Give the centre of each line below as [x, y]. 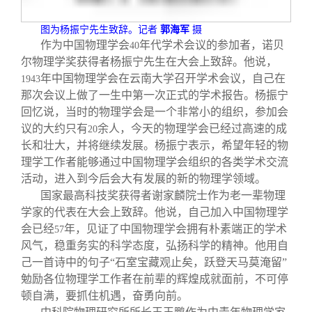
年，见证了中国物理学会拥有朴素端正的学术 [175, 228]
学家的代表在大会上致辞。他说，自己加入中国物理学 [155, 212]
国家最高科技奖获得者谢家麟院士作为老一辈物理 [163, 195]
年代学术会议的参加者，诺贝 [212, 45]
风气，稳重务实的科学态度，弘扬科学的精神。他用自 [155, 245]
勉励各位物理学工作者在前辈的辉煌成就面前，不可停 [155, 279]
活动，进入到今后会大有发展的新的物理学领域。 [143, 178]
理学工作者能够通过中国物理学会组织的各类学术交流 [155, 162]
